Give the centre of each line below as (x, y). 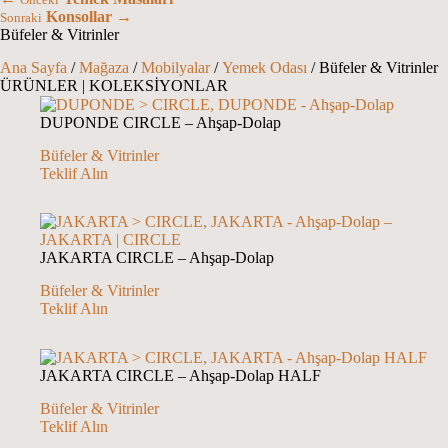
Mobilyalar (175, 67)
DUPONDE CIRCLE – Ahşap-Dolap (160, 123)
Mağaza (104, 67)
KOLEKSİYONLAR (158, 85)
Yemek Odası (264, 67)
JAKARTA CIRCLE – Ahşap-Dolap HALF (180, 376)
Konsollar (79, 16)
